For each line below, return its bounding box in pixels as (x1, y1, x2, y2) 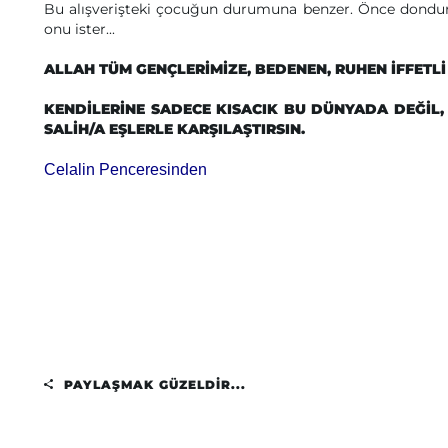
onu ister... (44, 20, 115, 38)
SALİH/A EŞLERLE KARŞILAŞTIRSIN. (44, 120, 305, 138)
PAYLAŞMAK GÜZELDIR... (59, 377, 246, 392)
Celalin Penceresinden (44, 161, 207, 178)
